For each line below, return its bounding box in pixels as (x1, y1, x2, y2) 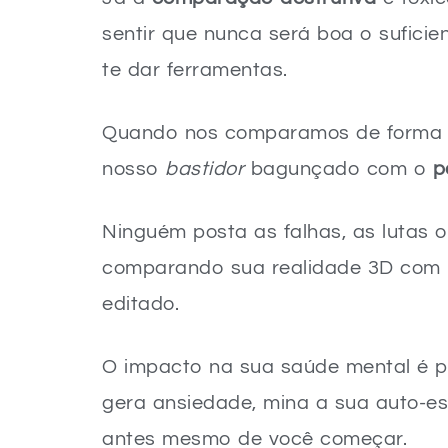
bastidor (165, 159, 244, 179)
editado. (102, 294, 179, 314)
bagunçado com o (244, 159, 433, 179)
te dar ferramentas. (102, 60, 288, 80)
